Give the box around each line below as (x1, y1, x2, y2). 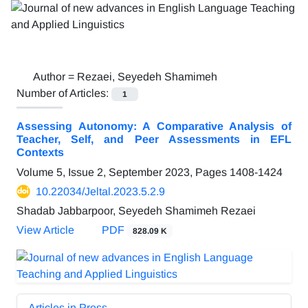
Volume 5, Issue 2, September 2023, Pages (16, 166, 230, 179)
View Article (16, 224, 74, 236)
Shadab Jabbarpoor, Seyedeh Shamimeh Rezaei (16, 205, 256, 217)
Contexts (16, 146, 64, 159)
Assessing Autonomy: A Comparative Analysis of (16, 120, 291, 133)
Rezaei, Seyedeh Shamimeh (77, 71, 217, 82)
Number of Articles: (16, 87, 111, 99)
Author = (33, 71, 77, 82)
